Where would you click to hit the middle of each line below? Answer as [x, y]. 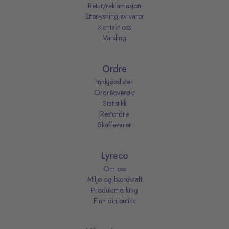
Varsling [114, 38]
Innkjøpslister [114, 82]
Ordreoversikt [114, 93]
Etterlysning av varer [114, 17]
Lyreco [114, 156]
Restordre [114, 114]
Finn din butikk [114, 201]
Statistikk [114, 104]
